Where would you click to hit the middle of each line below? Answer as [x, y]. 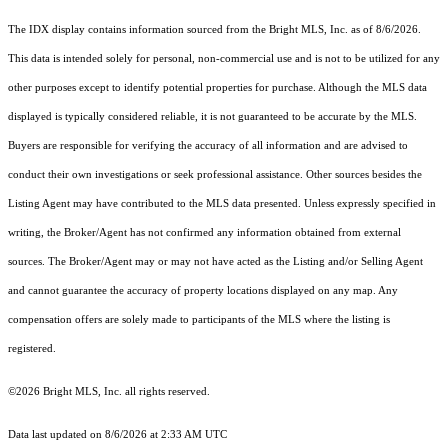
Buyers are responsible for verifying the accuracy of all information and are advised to [208, 146]
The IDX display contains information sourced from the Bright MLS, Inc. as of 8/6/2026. [214, 30]
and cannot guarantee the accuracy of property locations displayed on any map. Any [203, 291]
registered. [32, 349]
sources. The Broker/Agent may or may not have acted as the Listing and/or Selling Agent [215, 262]
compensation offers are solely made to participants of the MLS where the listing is [199, 320]
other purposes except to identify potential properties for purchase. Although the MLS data [217, 88]
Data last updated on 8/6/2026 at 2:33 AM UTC [117, 435]
